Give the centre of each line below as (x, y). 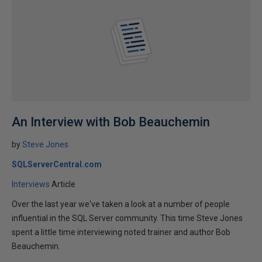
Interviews (31, 184)
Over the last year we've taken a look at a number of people (121, 204)
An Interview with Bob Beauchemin (111, 122)
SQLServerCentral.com (57, 164)
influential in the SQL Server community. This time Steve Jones (127, 218)
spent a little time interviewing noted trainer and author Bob (121, 232)
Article (63, 184)
